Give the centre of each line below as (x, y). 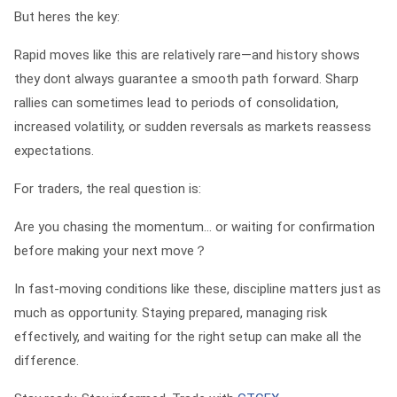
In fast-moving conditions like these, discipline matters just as (198, 289)
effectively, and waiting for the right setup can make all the (188, 337)
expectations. (54, 151)
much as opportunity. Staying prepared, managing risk (171, 313)
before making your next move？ (111, 251)
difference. (47, 361)
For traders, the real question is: (108, 189)
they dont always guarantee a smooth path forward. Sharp (187, 79)
